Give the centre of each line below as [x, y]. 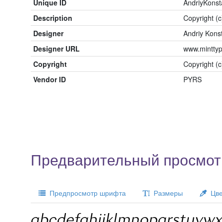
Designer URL [56, 49]
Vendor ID [50, 79]
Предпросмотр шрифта [86, 193]
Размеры [166, 193]
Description [53, 18]
